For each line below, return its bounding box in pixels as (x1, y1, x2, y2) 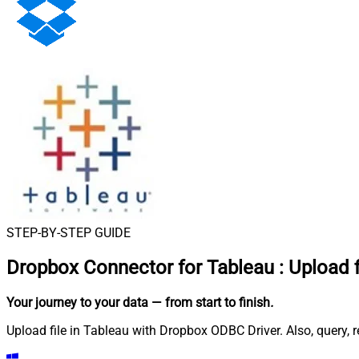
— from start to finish (151, 294, 270, 310)
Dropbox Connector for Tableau (6, 256, 274, 279)
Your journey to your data (6, 294, 148, 310)
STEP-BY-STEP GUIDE (6, 225, 131, 240)
